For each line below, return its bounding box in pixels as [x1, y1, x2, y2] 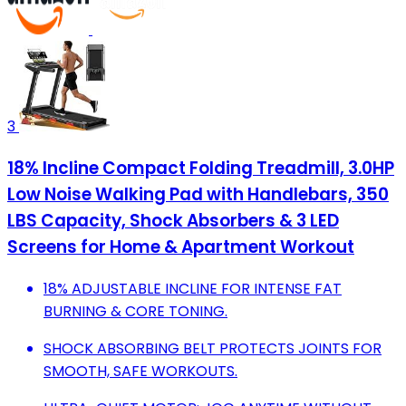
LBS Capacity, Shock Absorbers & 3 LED [7, 208, 339, 233]
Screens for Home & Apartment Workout [7, 234, 354, 259]
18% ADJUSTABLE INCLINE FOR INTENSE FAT [43, 277, 342, 299]
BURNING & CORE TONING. [43, 300, 227, 322]
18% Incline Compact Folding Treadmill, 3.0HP [7, 155, 394, 180]
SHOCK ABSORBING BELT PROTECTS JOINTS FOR [43, 337, 382, 359]
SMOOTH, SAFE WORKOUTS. [43, 360, 237, 382]
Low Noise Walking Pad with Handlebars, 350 [7, 181, 389, 207]
